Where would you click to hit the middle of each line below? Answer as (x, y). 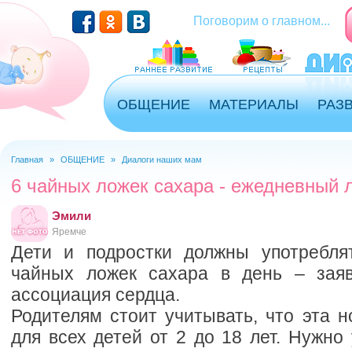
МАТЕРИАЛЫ (254, 104)
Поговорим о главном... (262, 21)
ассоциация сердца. (95, 295)
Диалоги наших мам (162, 159)
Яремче (69, 232)
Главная (27, 159)
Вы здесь (47, 173)
